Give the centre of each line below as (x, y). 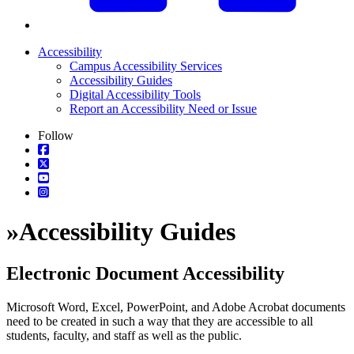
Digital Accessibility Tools (135, 95)
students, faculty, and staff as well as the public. (124, 335)
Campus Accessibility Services (146, 66)
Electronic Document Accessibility (145, 274)
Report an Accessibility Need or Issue (163, 109)
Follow (56, 136)
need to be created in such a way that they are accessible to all (160, 321)
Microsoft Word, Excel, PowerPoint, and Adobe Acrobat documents (176, 307)
